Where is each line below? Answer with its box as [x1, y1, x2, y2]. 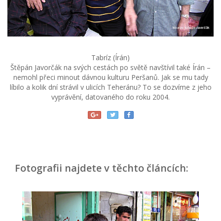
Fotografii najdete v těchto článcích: [15, 161, 188, 175]
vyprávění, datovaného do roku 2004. [51, 92, 170, 102]
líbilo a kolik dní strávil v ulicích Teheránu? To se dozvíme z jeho [9, 82, 212, 92]
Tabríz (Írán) [91, 52, 130, 62]
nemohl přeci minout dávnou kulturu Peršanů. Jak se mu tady [13, 72, 208, 82]
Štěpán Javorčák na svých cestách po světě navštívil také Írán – [10, 62, 211, 72]
